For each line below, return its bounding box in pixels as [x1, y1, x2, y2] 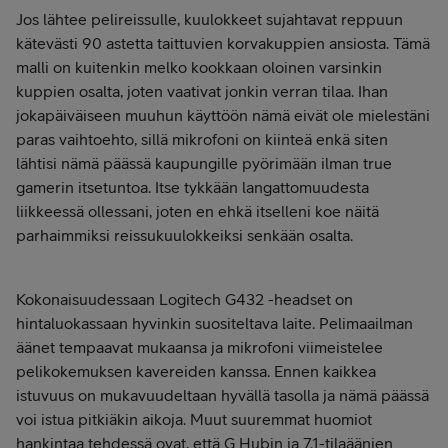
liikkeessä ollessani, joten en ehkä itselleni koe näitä [16, 202, 379, 221]
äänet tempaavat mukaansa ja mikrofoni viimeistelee [16, 338, 383, 357]
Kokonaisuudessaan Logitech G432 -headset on [16, 290, 353, 309]
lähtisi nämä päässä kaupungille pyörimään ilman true [16, 154, 392, 173]
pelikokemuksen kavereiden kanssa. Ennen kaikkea [16, 362, 376, 381]
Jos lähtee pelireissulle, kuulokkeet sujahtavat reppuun [16, 10, 403, 29]
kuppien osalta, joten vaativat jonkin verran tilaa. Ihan [16, 82, 388, 101]
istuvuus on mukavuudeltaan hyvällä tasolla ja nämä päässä [16, 386, 429, 405]
